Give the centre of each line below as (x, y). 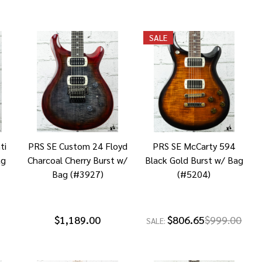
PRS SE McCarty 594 (194, 146)
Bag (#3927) (77, 174)
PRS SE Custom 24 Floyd (77, 146)
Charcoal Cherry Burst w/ (78, 160)
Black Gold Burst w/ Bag (194, 160)
